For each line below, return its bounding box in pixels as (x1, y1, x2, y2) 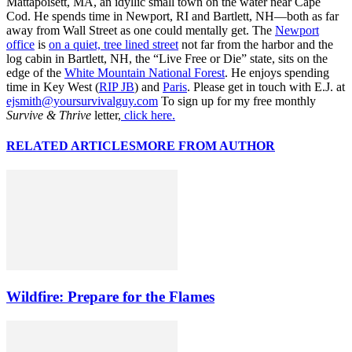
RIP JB (99, 79, 134, 93)
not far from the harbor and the (178, 37, 333, 51)
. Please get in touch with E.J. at (187, 79, 345, 93)
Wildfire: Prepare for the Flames (6, 288, 214, 306)
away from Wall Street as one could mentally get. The (6, 23, 275, 37)
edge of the (6, 65, 64, 79)
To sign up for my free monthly (158, 93, 316, 108)
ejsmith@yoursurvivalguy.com (6, 93, 158, 108)
